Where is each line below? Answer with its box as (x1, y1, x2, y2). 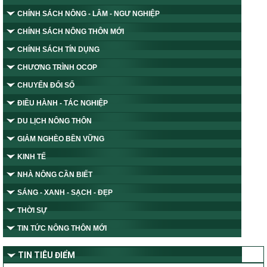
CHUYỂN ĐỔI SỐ (17, 81, 74, 90)
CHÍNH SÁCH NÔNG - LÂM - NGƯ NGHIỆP (17, 10, 160, 18)
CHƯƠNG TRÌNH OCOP (17, 63, 97, 72)
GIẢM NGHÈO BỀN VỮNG (17, 135, 104, 144)
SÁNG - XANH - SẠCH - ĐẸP (17, 188, 113, 197)
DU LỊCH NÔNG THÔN (17, 117, 92, 126)
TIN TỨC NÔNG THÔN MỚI (17, 224, 107, 233)
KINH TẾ (17, 153, 46, 162)
